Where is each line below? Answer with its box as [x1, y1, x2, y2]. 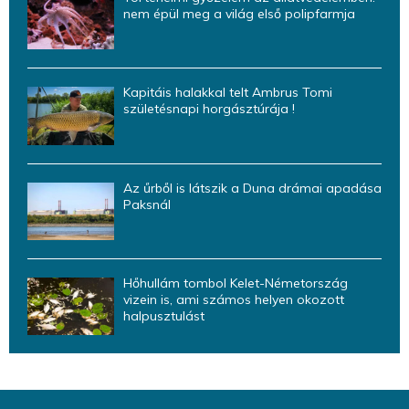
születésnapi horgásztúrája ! [123, 100, 295, 118]
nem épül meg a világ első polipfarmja [123, 5, 355, 22]
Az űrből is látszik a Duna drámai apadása [123, 179, 382, 196]
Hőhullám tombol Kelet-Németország [123, 274, 348, 291]
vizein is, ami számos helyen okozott [123, 290, 344, 308]
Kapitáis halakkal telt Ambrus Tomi [123, 84, 332, 101]
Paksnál [123, 195, 171, 213]
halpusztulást [123, 307, 204, 324]
